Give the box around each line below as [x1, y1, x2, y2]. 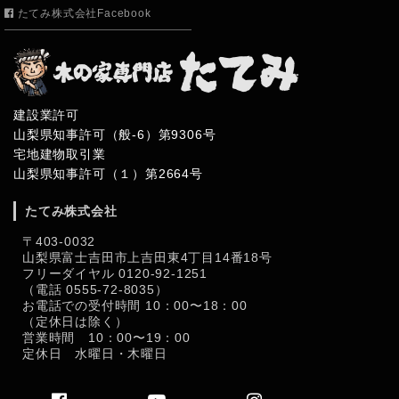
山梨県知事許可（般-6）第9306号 [13, 126, 216, 142]
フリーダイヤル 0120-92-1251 [22, 265, 221, 281]
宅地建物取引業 [13, 146, 106, 161]
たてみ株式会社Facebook [13, 6, 151, 20]
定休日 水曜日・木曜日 [22, 346, 167, 361]
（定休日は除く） [22, 313, 128, 329]
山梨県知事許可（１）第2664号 [13, 166, 203, 181]
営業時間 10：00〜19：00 [22, 330, 191, 345]
